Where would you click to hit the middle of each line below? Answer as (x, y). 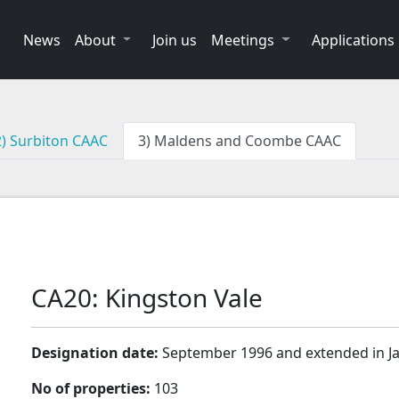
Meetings (243, 40)
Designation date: (94, 353)
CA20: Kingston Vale (147, 298)
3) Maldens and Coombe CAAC (240, 141)
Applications (353, 40)
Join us (175, 40)
